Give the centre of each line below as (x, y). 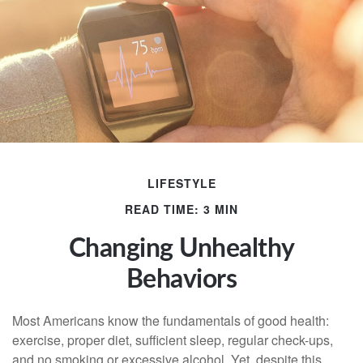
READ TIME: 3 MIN (181, 209)
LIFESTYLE (181, 183)
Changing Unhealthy (181, 249)
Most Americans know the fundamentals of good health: (171, 320)
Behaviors (181, 280)
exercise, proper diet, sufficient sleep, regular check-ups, (173, 340)
